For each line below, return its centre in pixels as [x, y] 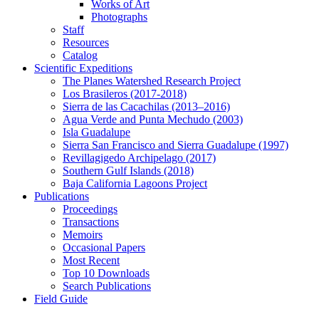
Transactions [91, 222]
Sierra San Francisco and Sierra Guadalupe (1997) [176, 145]
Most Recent [91, 261]
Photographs [119, 17]
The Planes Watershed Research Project [152, 81]
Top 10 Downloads [106, 273]
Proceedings [90, 209]
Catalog [80, 56]
